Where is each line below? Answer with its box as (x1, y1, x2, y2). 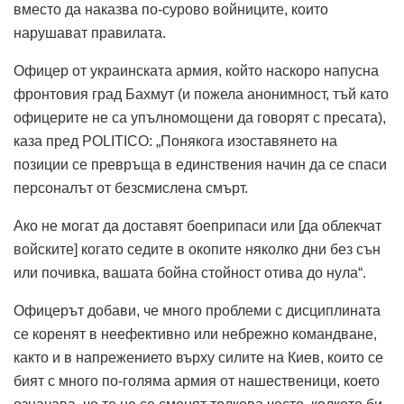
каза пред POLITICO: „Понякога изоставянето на (14, 133, 337, 149)
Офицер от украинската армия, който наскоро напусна (14, 62, 379, 78)
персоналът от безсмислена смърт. (14, 179, 248, 196)
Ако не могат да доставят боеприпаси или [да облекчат (14, 217, 381, 234)
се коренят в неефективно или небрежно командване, (14, 326, 377, 342)
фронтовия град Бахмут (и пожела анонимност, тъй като (14, 86, 389, 102)
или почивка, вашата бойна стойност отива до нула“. (14, 264, 366, 280)
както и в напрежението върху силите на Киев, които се (14, 349, 383, 365)
